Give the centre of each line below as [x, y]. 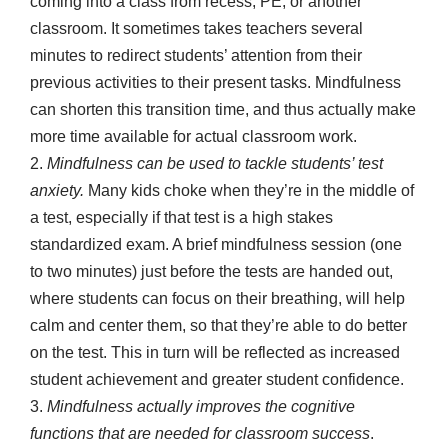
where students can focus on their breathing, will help [217, 299]
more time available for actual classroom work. [193, 137]
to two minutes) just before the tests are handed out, [211, 272]
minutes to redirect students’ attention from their [196, 56]
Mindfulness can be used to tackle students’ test [215, 164]
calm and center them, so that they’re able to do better [218, 326]
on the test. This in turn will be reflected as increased [215, 353]
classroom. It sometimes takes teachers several [196, 29]
